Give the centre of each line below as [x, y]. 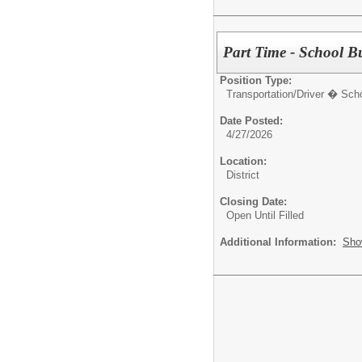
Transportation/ [261, 95]
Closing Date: [253, 202]
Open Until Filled [265, 216]
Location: [243, 162]
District [243, 175]
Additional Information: [281, 242]
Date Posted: [251, 121]
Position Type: [256, 81]
